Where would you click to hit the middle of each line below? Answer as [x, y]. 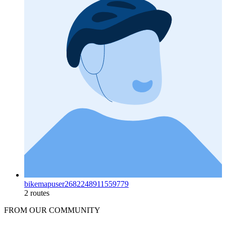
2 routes [37, 193]
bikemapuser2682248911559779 [76, 184]
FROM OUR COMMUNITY [52, 210]
